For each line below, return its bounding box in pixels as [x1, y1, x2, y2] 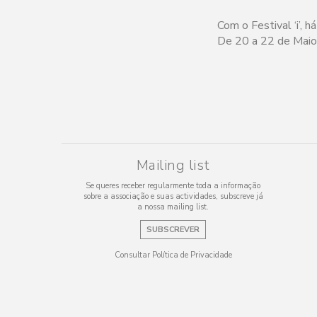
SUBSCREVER [146, 224, 200, 235]
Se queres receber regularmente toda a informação [86, 180, 260, 191]
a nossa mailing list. [137, 201, 209, 212]
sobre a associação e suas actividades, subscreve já [83, 190, 263, 202]
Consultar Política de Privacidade [114, 249, 232, 260]
